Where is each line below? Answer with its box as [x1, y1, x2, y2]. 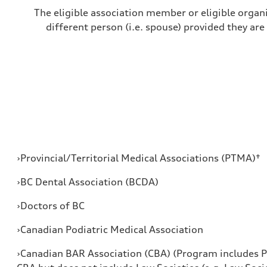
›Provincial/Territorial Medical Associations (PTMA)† [17, 152, 260, 164]
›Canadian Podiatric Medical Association [17, 223, 203, 235]
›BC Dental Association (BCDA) [17, 176, 159, 188]
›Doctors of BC [17, 200, 85, 212]
